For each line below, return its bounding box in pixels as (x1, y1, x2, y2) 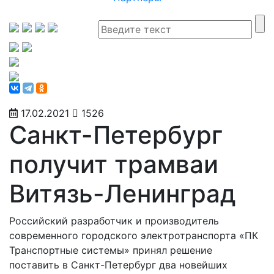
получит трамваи (9, 149, 218, 179)
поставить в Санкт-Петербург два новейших (9, 259, 228, 271)
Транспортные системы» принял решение (9, 244, 212, 256)
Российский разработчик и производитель (9, 215, 219, 227)
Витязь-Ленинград (9, 179, 236, 209)
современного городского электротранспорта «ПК (9, 229, 258, 242)
